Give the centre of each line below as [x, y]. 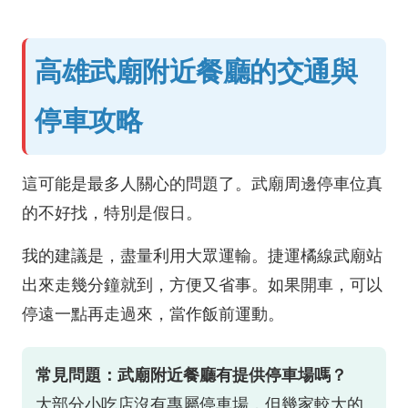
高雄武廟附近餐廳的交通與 [196, 71]
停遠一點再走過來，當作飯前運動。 [153, 314]
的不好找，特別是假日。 [112, 213]
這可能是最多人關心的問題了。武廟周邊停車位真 [202, 184]
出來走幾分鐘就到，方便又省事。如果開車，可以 [202, 285]
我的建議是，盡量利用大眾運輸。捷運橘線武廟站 [202, 256]
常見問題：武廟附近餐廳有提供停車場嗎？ [191, 375]
